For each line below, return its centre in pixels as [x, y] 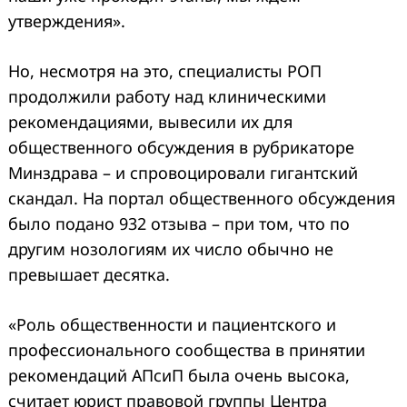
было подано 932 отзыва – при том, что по [179, 223]
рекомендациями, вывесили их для [150, 121]
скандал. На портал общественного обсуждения [202, 198]
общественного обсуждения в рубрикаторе [181, 147]
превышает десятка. [89, 274]
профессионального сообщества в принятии [187, 349]
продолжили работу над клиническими [167, 96]
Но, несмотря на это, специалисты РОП [165, 70]
